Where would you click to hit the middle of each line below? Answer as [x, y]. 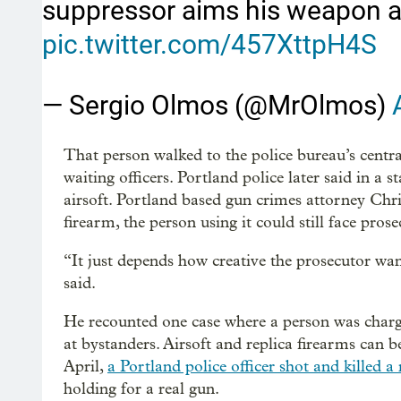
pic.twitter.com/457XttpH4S [209, 44]
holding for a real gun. [141, 389]
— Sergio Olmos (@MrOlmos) [217, 105]
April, [85, 367]
